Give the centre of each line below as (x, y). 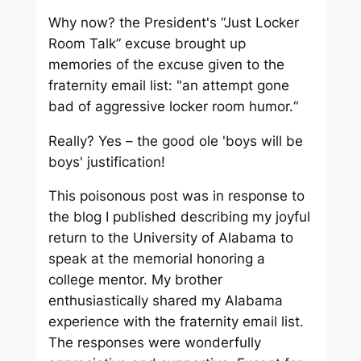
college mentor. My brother (135, 280)
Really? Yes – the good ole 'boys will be (175, 141)
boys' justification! (106, 162)
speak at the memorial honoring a (156, 259)
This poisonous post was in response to (176, 196)
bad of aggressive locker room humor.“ (175, 106)
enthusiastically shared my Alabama (165, 301)
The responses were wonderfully (154, 343)
